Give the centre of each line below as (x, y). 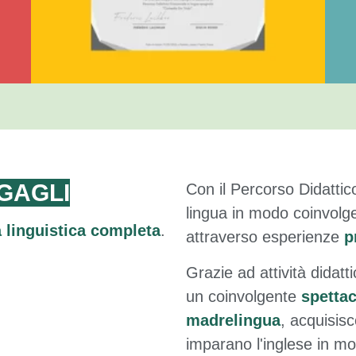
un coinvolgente (244, 296)
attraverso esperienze (265, 236)
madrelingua (233, 320)
